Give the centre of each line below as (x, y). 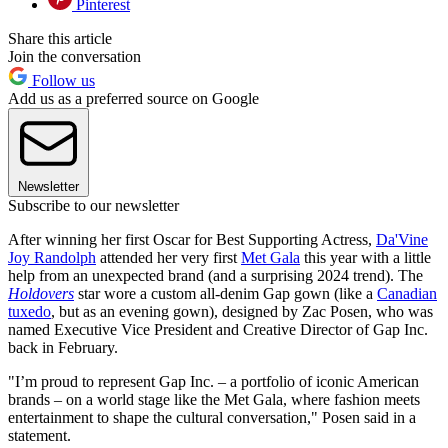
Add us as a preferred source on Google (133, 99)
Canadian (407, 294)
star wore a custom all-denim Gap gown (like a (225, 294)
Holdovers (41, 294)
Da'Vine (402, 240)
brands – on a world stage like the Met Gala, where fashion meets (214, 400)
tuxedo (29, 312)
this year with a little (365, 258)
